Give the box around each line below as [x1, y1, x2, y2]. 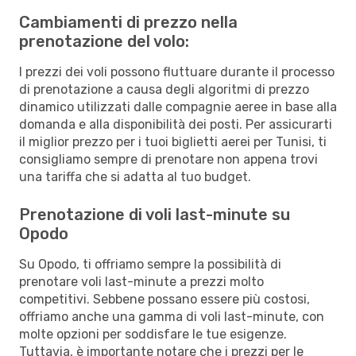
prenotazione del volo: [19, 31, 189, 51]
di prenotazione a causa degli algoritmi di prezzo [19, 81, 309, 97]
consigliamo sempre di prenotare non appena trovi [19, 151, 318, 167]
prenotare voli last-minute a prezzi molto [19, 273, 264, 289]
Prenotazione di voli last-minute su [19, 204, 290, 224]
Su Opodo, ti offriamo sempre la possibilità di [19, 256, 281, 272]
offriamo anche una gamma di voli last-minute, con [19, 308, 324, 324]
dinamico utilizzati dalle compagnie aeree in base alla [19, 99, 337, 114]
